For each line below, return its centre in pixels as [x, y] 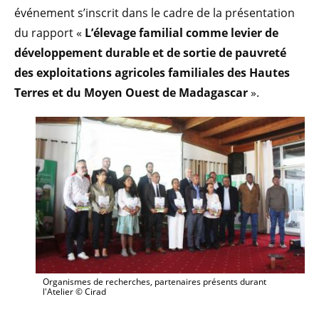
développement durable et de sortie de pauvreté [150, 53]
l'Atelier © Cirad [74, 292]
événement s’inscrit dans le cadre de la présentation [155, 13]
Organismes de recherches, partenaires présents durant [155, 282]
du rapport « [48, 33]
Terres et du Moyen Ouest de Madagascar [131, 93]
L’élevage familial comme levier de [180, 33]
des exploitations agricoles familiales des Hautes [152, 73]
